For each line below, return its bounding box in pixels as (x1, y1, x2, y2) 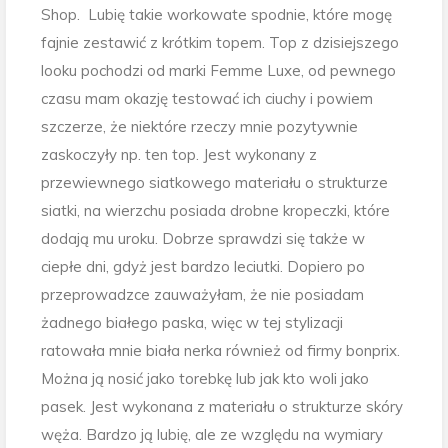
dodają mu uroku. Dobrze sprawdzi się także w (41, 229, 365, 249)
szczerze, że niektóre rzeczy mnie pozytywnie (41, 117, 358, 137)
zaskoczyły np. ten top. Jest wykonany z (41, 145, 317, 165)
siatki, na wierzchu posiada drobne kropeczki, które (41, 201, 390, 221)
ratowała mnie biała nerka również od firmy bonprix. (41, 341, 400, 361)
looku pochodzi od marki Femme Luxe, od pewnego (41, 61, 396, 81)
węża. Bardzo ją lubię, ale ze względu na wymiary (41, 425, 383, 445)
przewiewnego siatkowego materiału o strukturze (41, 173, 388, 193)
